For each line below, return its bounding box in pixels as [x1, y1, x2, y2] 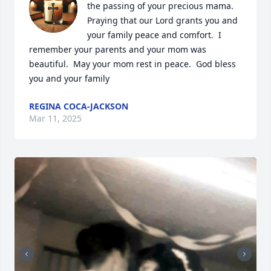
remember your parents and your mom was [29, 44, 206, 55]
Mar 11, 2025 [29, 113, 82, 124]
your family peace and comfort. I [87, 29, 221, 41]
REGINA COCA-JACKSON [29, 100, 128, 112]
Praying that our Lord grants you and [87, 15, 238, 26]
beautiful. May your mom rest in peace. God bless [29, 58, 236, 70]
